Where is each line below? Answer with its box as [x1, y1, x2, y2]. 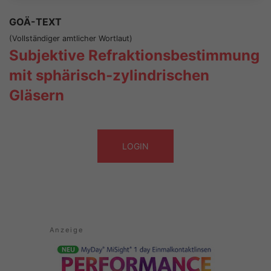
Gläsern [9, 86, 64, 104]
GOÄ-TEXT [9, 15, 62, 28]
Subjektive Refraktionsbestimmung [9, 46, 260, 64]
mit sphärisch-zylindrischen [9, 66, 209, 84]
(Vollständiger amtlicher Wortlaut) [9, 33, 132, 43]
